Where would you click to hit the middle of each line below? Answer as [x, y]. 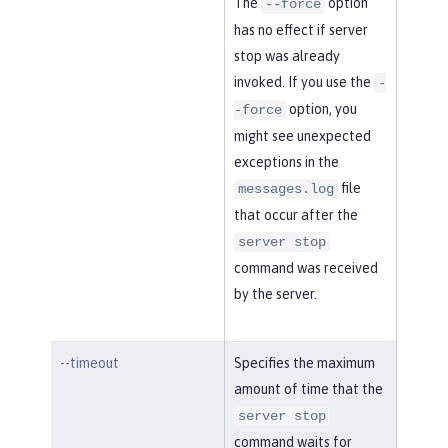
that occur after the [295, 214]
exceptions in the [286, 161]
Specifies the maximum [304, 362]
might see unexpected [302, 135]
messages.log [285, 188]
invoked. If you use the [303, 81]
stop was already [286, 55]
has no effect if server [300, 29]
